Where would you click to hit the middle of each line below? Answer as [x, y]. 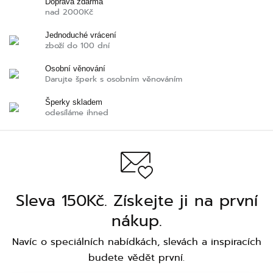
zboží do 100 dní [77, 45]
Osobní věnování [75, 69]
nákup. [136, 221]
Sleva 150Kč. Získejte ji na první [136, 201]
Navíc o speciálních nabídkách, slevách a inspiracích [136, 242]
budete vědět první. [136, 258]
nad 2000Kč [69, 12]
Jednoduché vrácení [81, 35]
